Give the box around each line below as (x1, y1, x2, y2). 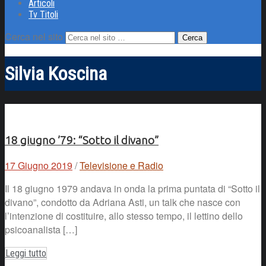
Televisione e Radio (80, 159, 163, 173)
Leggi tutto (5, 248, 46, 259)
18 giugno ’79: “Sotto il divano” (5, 134, 159, 147)
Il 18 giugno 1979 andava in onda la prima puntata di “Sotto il (5, 182, 260, 196)
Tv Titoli (28, 8, 58, 20)
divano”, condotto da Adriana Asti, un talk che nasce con (5, 195, 240, 210)
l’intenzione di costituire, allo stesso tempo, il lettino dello (5, 209, 243, 223)
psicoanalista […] (5, 223, 77, 237)
